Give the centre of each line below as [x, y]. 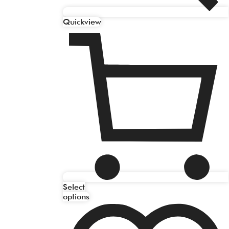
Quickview [82, 21]
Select [74, 187]
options [76, 196]
